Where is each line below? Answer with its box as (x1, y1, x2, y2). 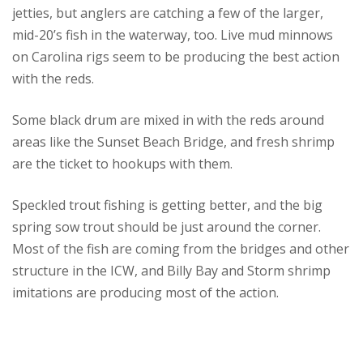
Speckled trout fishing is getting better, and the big (12, 195, 322, 214)
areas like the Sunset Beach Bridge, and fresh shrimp (12, 132, 335, 151)
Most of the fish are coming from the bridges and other (12, 239, 349, 258)
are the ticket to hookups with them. (12, 154, 233, 173)
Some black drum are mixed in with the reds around (12, 110, 324, 129)
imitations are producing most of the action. (12, 283, 279, 301)
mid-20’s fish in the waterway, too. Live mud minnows (12, 25, 333, 44)
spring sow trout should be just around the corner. (12, 217, 321, 236)
